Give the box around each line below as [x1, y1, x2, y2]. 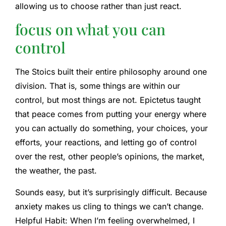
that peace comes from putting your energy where [15, 109, 206, 120]
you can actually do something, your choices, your [15, 123, 208, 134]
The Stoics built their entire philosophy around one [15, 67, 207, 77]
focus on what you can [15, 19, 165, 40]
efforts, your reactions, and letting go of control [15, 137, 197, 148]
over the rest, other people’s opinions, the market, [15, 151, 205, 162]
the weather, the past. [15, 165, 97, 176]
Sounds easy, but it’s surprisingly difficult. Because [15, 187, 207, 197]
